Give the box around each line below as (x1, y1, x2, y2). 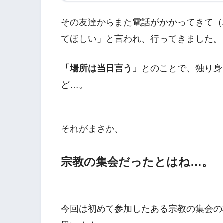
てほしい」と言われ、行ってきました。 (61, 33, 222, 44)
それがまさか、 (61, 124, 123, 134)
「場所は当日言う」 (61, 63, 141, 73)
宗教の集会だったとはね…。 (61, 155, 213, 168)
